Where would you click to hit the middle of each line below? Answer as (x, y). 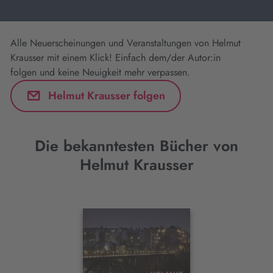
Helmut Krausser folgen (126, 95)
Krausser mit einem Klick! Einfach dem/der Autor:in (115, 58)
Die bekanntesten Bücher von (136, 146)
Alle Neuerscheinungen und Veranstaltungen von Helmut (126, 43)
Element (37, 255)
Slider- (31, 236)
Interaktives (49, 217)
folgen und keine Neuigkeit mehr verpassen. (100, 72)
